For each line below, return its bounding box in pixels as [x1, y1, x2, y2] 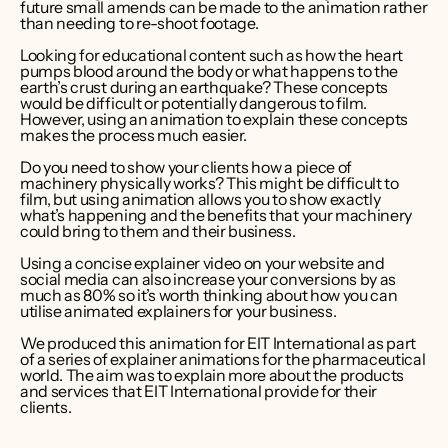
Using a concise [20, 253, 134, 273]
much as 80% [20, 285, 116, 305]
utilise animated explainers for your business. [20, 301, 337, 321]
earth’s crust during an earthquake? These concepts [20, 77, 388, 97]
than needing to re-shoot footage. [20, 13, 259, 33]
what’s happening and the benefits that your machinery [20, 205, 413, 225]
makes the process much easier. [20, 125, 247, 145]
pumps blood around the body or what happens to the [20, 61, 398, 81]
